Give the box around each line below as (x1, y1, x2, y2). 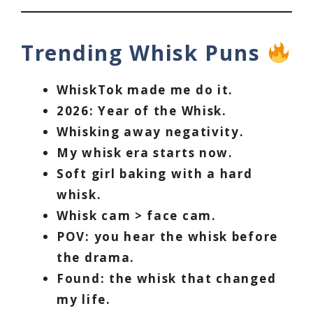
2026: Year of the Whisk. (57, 103, 227, 119)
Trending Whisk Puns (21, 38, 267, 68)
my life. (57, 291, 111, 308)
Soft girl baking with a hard (57, 166, 253, 182)
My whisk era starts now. (57, 145, 233, 161)
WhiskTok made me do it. (57, 82, 234, 99)
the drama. (57, 249, 135, 266)
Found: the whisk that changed (57, 270, 277, 287)
